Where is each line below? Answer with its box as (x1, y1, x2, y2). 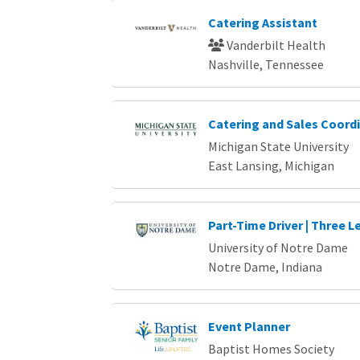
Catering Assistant (207, 14, 317, 31)
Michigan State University (207, 137, 349, 154)
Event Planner (207, 317, 290, 334)
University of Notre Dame (207, 239, 348, 256)
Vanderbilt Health (223, 36, 325, 53)
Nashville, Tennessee (207, 55, 324, 72)
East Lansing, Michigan (207, 157, 334, 174)
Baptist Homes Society (207, 340, 334, 357)
